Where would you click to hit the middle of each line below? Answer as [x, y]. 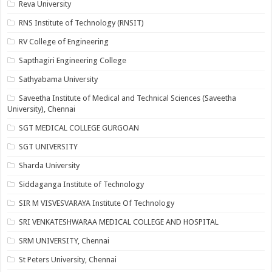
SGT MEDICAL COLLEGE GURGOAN [79, 128]
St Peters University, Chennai [68, 260]
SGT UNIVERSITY [49, 147]
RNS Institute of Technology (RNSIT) [82, 23]
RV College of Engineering [64, 42]
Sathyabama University [59, 79]
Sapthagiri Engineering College [73, 60]
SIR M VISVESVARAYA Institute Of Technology [97, 203]
